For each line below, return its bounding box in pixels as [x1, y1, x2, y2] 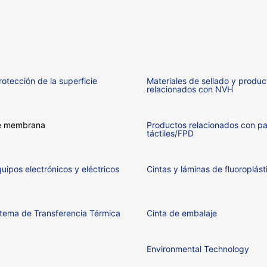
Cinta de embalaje [146, 207, 217, 218]
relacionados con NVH [146, 83, 233, 94]
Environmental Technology [146, 243, 249, 254]
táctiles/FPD [146, 128, 194, 138]
